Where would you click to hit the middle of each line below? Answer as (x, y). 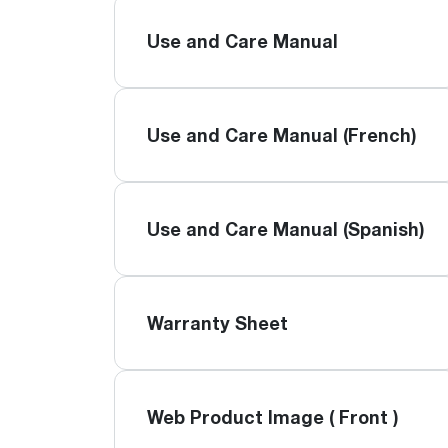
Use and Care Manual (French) (282, 135)
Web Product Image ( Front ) (273, 417)
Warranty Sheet (217, 323)
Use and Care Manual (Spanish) (286, 229)
